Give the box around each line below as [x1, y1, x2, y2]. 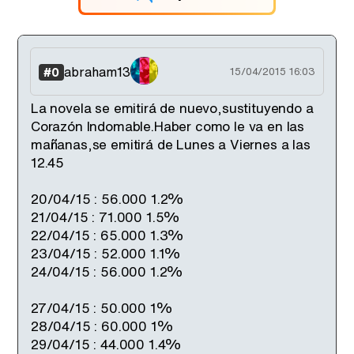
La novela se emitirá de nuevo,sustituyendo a [31, 98, 314, 118]
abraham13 [64, 62, 130, 81]
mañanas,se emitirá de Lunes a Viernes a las [31, 134, 311, 154]
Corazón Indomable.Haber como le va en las [31, 116, 305, 136]
